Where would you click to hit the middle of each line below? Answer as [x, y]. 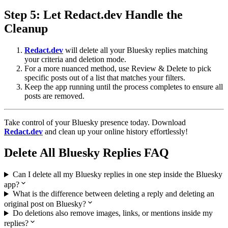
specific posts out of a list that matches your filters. [105, 77]
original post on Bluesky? [45, 204]
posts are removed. [54, 96]
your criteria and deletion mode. [75, 59]
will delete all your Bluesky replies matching [135, 50]
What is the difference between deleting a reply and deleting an [113, 194]
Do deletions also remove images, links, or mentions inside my [112, 213]
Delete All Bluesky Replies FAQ [87, 153]
